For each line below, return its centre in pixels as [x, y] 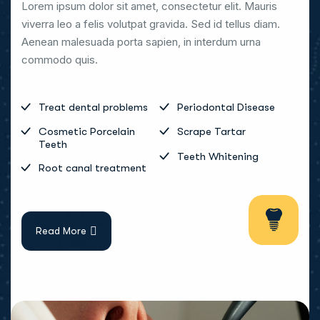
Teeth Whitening [218, 156]
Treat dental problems [93, 107]
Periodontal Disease [226, 107]
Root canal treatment [92, 168]
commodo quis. [60, 59]
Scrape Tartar [211, 132]
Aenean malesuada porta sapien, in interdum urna [141, 41]
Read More [61, 230]
